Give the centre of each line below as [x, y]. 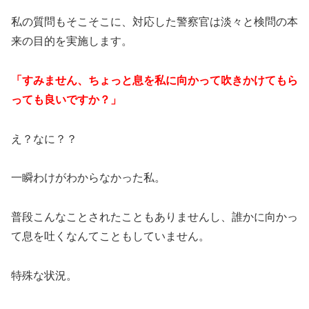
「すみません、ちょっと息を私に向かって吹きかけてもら [154, 80]
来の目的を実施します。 [72, 41]
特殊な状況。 [44, 276]
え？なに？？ [44, 139]
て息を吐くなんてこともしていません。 [110, 237]
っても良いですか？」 [66, 99]
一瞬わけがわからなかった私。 [88, 178]
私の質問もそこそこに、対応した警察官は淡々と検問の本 [154, 22]
